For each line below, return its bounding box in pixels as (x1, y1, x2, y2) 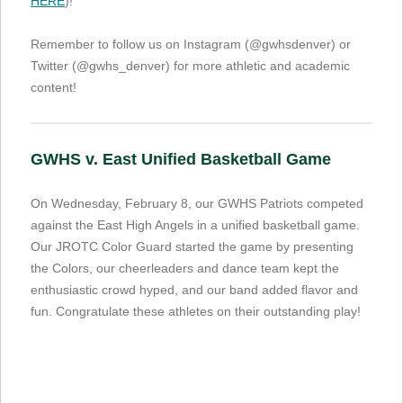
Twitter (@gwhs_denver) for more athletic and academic (31, 58, 350, 73)
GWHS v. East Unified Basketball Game (31, 149, 331, 168)
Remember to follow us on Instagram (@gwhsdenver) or (31, 36, 351, 51)
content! (31, 79, 76, 94)
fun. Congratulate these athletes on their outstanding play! (31, 303, 364, 318)
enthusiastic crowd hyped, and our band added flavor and (31, 282, 358, 297)
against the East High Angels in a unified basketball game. (31, 217, 360, 232)
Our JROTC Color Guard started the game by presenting (31, 238, 354, 254)
